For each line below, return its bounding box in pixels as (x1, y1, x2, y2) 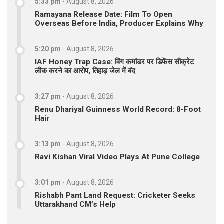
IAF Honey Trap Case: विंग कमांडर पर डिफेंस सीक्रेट (35, 57, 194, 66)
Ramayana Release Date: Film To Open (35, 9, 172, 19)
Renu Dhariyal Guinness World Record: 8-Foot (35, 104, 201, 114)
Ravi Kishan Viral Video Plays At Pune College (35, 152, 200, 161)
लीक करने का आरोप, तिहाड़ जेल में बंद (35, 66, 135, 75)
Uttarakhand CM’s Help (35, 199, 116, 209)
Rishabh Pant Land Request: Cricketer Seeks (35, 190, 195, 200)
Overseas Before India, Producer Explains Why (35, 18, 203, 28)
